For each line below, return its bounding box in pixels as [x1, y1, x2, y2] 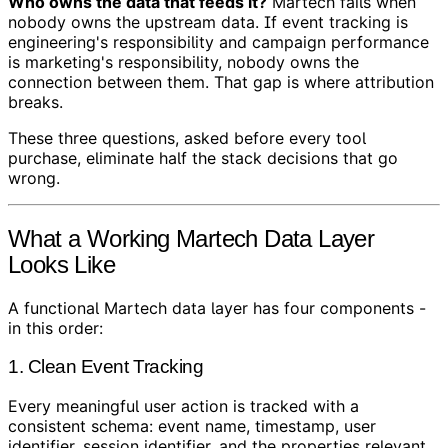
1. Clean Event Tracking [8, 355, 204, 377]
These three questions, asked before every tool [8, 128, 366, 149]
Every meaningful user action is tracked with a [8, 395, 359, 416]
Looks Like [8, 251, 116, 279]
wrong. [8, 168, 60, 189]
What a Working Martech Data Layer [8, 225, 375, 253]
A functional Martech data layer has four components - [8, 298, 426, 319]
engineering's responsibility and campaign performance [8, 32, 429, 53]
